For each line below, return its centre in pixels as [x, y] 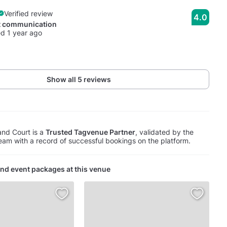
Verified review [28, 13]
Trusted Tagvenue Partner [90, 132]
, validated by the [164, 132]
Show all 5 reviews [79, 79]
